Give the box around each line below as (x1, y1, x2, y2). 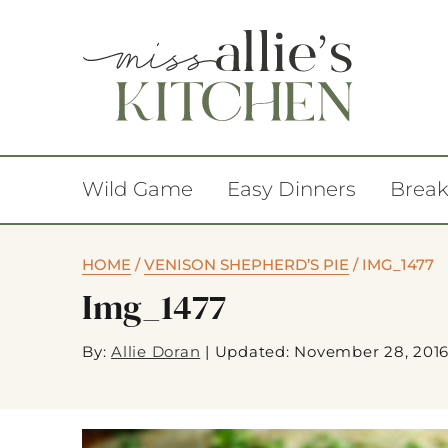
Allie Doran (111, 342, 201, 361)
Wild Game (82, 177, 193, 201)
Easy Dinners (227, 177, 356, 201)
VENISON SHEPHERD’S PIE (144, 255, 349, 274)
